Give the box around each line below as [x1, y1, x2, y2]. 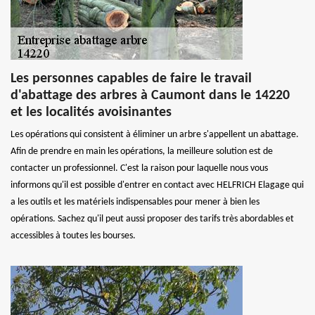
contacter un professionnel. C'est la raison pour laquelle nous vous [11, 163, 268, 174]
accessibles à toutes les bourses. [11, 231, 136, 241]
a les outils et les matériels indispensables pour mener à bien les [11, 197, 259, 207]
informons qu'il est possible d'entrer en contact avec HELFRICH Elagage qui [11, 180, 304, 191]
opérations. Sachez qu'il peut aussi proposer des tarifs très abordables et [11, 214, 294, 224]
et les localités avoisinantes [11, 105, 172, 120]
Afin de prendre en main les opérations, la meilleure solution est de [11, 146, 273, 157]
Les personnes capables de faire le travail [11, 72, 252, 86]
